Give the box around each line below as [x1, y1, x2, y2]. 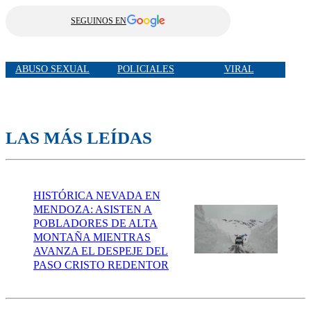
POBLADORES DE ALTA [33, 217, 158, 229]
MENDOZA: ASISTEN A [33, 203, 152, 215]
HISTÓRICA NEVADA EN [33, 189, 160, 201]
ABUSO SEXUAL [15, 64, 90, 75]
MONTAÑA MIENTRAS [33, 230, 151, 243]
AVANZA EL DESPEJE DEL [33, 244, 168, 257]
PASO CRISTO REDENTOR [33, 258, 169, 271]
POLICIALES [117, 64, 174, 75]
